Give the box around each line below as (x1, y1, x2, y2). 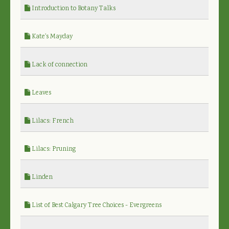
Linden (30, 172, 53, 182)
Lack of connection (30, 60, 87, 70)
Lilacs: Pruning (30, 144, 76, 154)
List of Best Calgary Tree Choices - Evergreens (30, 200, 162, 211)
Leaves (30, 88, 51, 98)
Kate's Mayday (30, 32, 73, 42)
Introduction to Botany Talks (30, 4, 116, 14)
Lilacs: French (30, 116, 74, 126)
